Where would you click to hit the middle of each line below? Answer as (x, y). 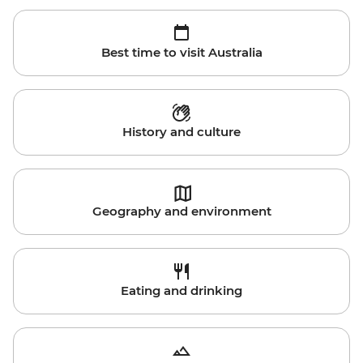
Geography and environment (181, 211)
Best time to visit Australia (181, 53)
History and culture (181, 132)
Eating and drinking (181, 291)
